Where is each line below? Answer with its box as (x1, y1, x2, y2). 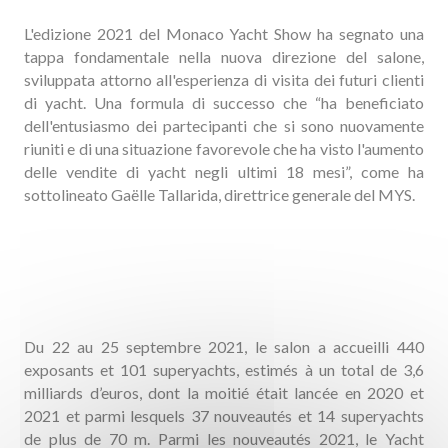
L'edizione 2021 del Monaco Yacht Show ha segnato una (24, 24, 424, 43)
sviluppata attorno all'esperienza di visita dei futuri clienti (24, 70, 424, 89)
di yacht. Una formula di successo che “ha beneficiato (24, 93, 424, 112)
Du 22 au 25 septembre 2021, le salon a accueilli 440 (24, 337, 424, 356)
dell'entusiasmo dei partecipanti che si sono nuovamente (24, 116, 424, 135)
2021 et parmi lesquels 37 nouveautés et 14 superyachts (24, 406, 424, 425)
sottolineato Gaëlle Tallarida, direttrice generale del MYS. (24, 185, 416, 204)
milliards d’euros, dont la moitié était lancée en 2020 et (24, 383, 424, 402)
